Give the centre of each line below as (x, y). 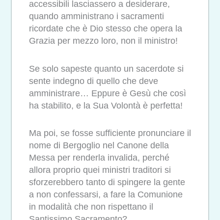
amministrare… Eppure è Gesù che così (108, 93)
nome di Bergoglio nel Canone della (99, 146)
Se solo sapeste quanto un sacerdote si (106, 69)
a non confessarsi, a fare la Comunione (106, 195)
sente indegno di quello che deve (94, 81)
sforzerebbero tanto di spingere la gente (107, 182)
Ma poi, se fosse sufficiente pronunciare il (110, 133)
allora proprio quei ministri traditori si (100, 170)
